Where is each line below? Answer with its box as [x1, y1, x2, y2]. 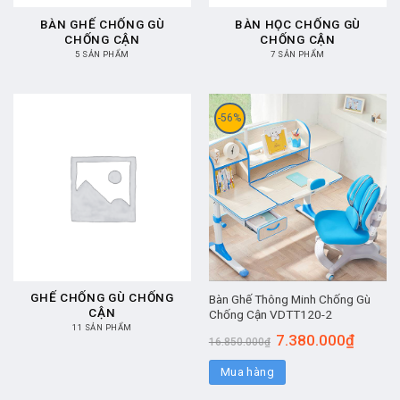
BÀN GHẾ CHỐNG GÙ [39, 17, 165, 32]
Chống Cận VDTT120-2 [208, 306, 332, 321]
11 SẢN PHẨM [72, 321, 132, 332]
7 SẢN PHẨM [271, 48, 325, 59]
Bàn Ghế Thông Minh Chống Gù [208, 291, 371, 306]
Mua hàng [220, 364, 274, 379]
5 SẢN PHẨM [75, 48, 129, 59]
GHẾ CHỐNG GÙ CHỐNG [30, 290, 174, 305]
